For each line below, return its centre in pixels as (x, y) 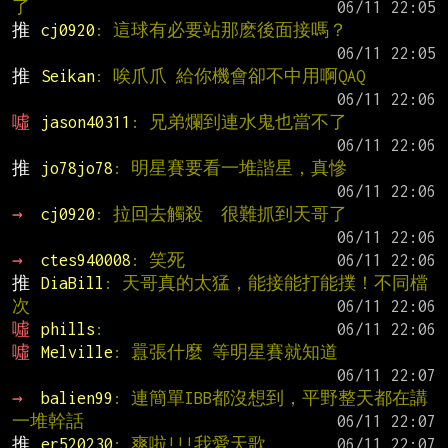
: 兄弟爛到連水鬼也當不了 (238, 122)
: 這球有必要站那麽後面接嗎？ (220, 30)
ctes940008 (85, 260)
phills (67, 329)
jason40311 (85, 122)
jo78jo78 (76, 168)
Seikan (67, 76)
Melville (76, 352)
